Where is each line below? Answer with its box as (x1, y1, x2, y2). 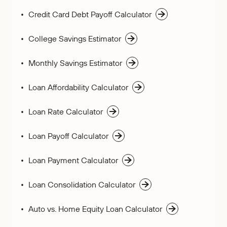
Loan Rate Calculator (28, 106, 103, 117)
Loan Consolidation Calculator (28, 179, 135, 190)
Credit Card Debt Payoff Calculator (28, 9, 152, 19)
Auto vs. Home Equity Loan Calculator (28, 204, 162, 214)
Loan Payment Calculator (28, 155, 118, 165)
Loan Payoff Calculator (28, 131, 108, 141)
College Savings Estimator (28, 33, 121, 44)
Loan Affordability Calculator (28, 82, 128, 92)
